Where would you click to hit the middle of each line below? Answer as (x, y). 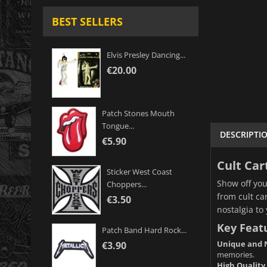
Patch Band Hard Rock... (144, 230)
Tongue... (118, 126)
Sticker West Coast (139, 172)
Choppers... (127, 184)
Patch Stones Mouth (138, 114)
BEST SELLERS (87, 22)
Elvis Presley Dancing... (146, 55)
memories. (235, 254)
